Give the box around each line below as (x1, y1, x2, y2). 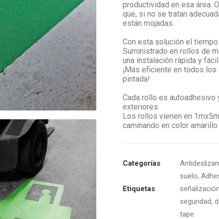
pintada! (123, 74, 150, 84)
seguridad (180, 197, 211, 206)
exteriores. (123, 102, 161, 111)
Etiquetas (123, 184, 155, 193)
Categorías (123, 159, 160, 168)
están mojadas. (123, 19, 174, 28)
